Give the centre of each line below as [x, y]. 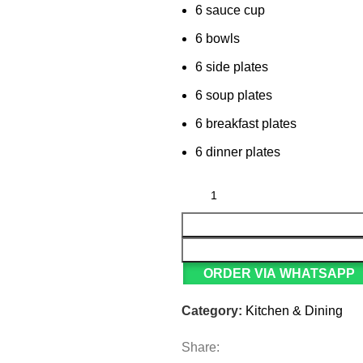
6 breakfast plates [246, 124]
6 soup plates [234, 95]
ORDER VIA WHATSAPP [279, 273]
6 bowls [218, 38]
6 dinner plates [238, 152]
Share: [201, 347]
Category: [212, 311]
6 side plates [232, 67]
